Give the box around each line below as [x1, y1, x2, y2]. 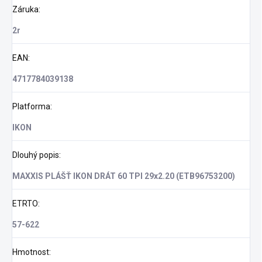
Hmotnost [12, 247, 49, 257]
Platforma [12, 102, 50, 112]
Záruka [12, 5, 39, 15]
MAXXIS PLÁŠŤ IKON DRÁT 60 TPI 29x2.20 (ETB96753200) [12, 171, 235, 181]
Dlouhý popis [12, 150, 59, 160]
